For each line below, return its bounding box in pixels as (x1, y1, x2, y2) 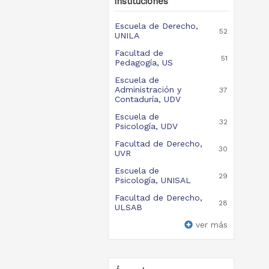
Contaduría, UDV (114, 94, 181, 104)
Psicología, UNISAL (114, 175, 191, 185)
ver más (195, 220, 228, 229)
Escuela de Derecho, (114, 21, 198, 31)
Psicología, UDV (114, 121, 178, 131)
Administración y (114, 85, 181, 94)
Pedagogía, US (114, 58, 173, 67)
